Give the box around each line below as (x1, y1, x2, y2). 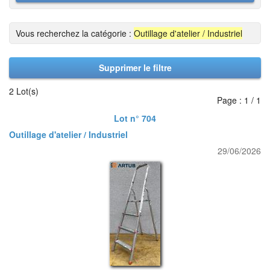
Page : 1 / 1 (217, 94, 261, 106)
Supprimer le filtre (98, 61, 172, 74)
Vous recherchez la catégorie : (16, 27, 134, 39)
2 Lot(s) (9, 85, 39, 97)
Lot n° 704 (114, 112, 156, 124)
